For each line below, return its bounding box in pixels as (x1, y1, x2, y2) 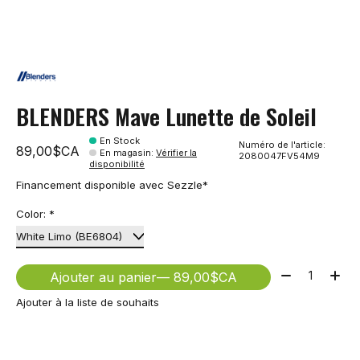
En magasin (100, 147, 152, 159)
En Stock (100, 135, 141, 147)
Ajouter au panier (49, 269, 157, 286)
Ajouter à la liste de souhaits (16, 295, 159, 309)
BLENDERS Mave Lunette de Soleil (16, 100, 317, 133)
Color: (16, 207, 49, 221)
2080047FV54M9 (239, 150, 321, 162)
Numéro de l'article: (239, 139, 326, 151)
